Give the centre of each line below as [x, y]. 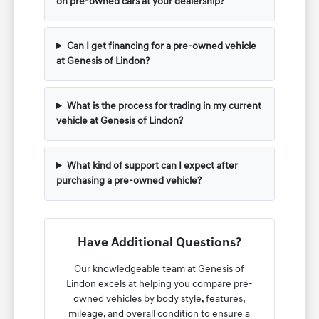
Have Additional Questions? [159, 243]
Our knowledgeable [119, 269]
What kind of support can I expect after [152, 166]
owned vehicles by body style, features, [159, 299]
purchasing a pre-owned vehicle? [129, 181]
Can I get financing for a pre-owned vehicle [161, 46]
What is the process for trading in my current [164, 106]
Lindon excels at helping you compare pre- [159, 284]
